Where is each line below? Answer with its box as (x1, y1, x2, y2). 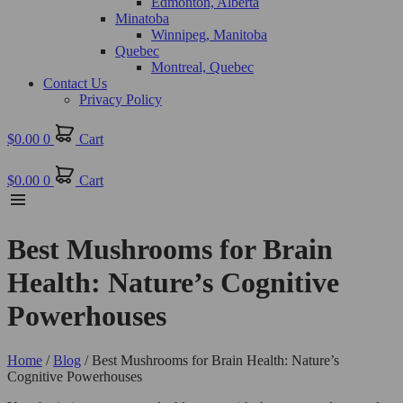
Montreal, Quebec (151, 59, 254, 75)
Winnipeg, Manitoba (151, 27, 267, 42)
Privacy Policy (79, 92, 162, 107)
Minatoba (115, 11, 169, 26)
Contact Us (43, 76, 107, 91)
